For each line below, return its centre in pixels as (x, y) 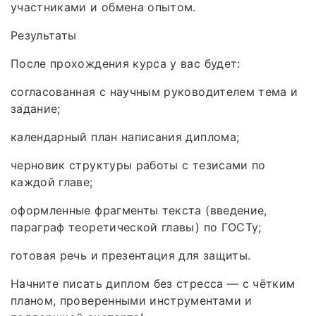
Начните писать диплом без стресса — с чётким (153, 283)
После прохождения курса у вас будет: (126, 63)
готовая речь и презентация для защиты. (131, 255)
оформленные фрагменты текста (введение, (139, 210)
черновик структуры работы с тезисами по (138, 165)
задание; (36, 108)
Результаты (44, 35)
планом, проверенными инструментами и (132, 300)
